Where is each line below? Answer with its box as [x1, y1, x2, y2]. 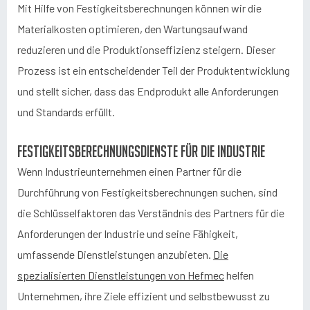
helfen [224, 268, 254, 282]
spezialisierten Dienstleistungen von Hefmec [17, 268, 224, 282]
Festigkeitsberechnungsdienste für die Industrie [17, 143, 265, 160]
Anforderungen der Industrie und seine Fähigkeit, [17, 227, 238, 240]
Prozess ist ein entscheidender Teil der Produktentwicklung [17, 64, 290, 77]
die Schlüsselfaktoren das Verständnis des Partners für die [17, 206, 284, 219]
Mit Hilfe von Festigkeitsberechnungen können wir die [17, 1, 262, 15]
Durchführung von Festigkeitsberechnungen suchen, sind [17, 185, 277, 199]
